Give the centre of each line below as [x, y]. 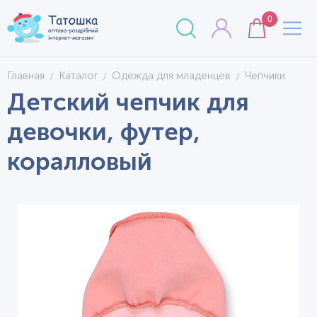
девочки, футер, [104, 132]
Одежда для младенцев [171, 76]
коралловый [80, 161]
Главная [26, 76]
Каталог [78, 76]
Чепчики [265, 76]
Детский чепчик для [128, 102]
